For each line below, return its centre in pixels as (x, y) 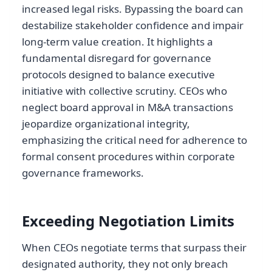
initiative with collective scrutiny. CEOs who (124, 90)
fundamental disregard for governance (117, 58)
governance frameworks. (83, 172)
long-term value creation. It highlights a (117, 41)
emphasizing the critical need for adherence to (134, 140)
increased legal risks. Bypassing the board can (133, 8)
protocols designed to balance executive (118, 74)
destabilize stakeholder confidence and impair (133, 25)
